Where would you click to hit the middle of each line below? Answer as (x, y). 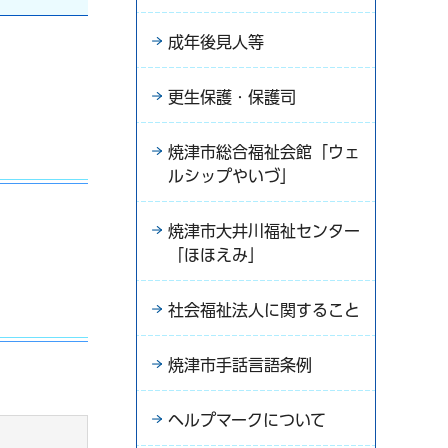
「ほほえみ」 (216, 255)
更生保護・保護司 (232, 97)
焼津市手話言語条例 (240, 365)
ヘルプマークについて (247, 420)
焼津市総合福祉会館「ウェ (264, 152)
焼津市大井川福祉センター (264, 231)
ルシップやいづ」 (232, 176)
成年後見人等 (216, 42)
